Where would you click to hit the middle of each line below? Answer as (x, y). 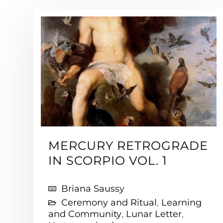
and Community (85, 214)
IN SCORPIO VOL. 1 (108, 161)
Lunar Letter (154, 214)
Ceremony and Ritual (109, 203)
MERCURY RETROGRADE (128, 146)
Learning (181, 203)
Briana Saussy (93, 189)
